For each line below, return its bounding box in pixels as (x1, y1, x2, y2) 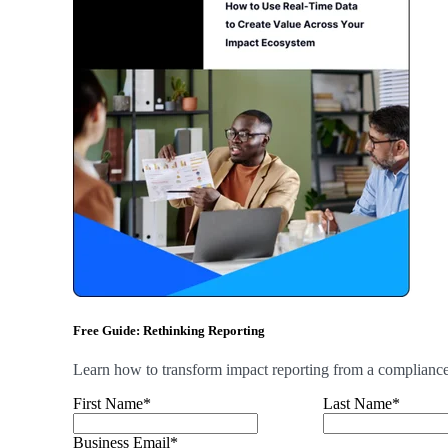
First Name (72, 394, 143, 412)
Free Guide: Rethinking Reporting (72, 322, 265, 338)
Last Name (322, 394, 392, 412)
